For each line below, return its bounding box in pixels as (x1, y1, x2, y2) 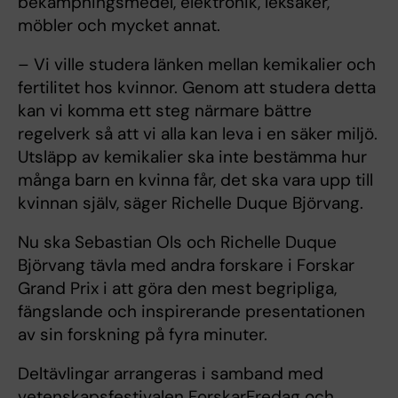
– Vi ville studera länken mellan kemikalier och (18, 52, 376, 76)
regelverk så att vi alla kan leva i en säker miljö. (18, 122, 378, 145)
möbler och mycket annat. (18, 13, 220, 36)
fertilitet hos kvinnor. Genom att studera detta (18, 76, 376, 99)
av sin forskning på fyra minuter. (18, 322, 267, 346)
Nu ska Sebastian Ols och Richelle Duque (18, 230, 337, 253)
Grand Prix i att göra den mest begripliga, (18, 276, 337, 299)
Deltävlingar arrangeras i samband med (18, 362, 323, 385)
